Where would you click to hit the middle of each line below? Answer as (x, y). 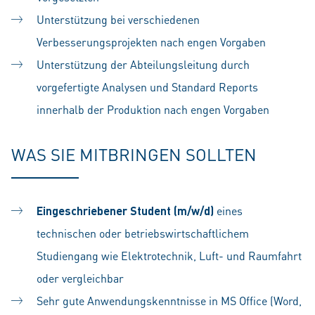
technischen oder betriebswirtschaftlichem (143, 233)
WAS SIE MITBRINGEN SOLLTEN (134, 154)
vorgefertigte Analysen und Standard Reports (147, 87)
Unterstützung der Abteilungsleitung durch (143, 64)
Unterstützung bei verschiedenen (118, 19)
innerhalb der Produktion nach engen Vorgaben (153, 109)
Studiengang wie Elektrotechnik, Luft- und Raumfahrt (169, 256)
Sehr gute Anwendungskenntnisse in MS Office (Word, (169, 301)
